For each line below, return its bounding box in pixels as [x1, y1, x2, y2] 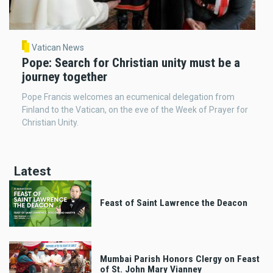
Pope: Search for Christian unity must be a [22, 55, 240, 70]
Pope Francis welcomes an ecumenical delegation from [22, 91, 235, 102]
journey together [22, 69, 107, 84]
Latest [14, 163, 51, 179]
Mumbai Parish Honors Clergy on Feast [100, 253, 260, 264]
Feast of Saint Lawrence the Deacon [100, 197, 247, 209]
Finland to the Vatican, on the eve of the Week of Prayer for [22, 104, 248, 115]
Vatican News [31, 43, 84, 53]
